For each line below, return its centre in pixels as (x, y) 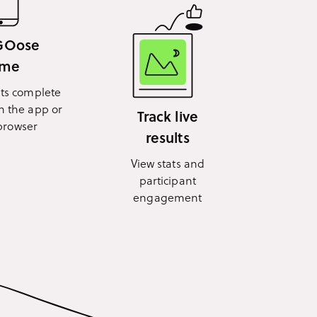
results (167, 137)
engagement (168, 197)
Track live (167, 116)
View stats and (168, 163)
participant (167, 180)
